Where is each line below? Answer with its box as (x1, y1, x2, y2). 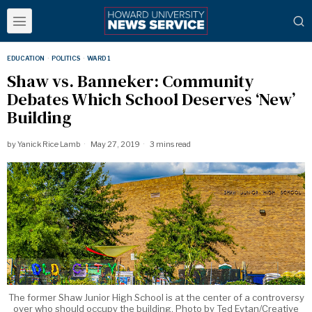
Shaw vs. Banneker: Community (7, 70, 253, 93)
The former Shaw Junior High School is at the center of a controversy (8, 291, 304, 303)
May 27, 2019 (89, 139, 140, 149)
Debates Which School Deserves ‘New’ (7, 88, 295, 111)
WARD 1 (87, 54, 110, 62)
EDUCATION (7, 54, 45, 62)
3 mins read (148, 139, 191, 149)
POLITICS (52, 54, 80, 62)
